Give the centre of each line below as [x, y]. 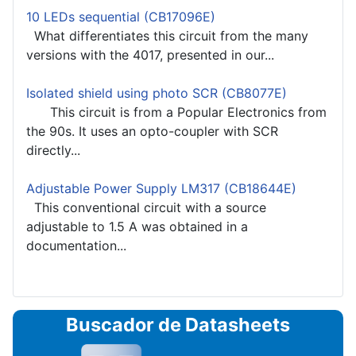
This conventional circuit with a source [146, 207]
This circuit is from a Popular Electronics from [176, 112]
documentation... [76, 245]
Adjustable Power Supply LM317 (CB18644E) [161, 188]
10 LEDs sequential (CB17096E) [121, 16]
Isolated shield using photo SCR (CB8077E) [157, 93]
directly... [53, 150]
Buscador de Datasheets [178, 324]
